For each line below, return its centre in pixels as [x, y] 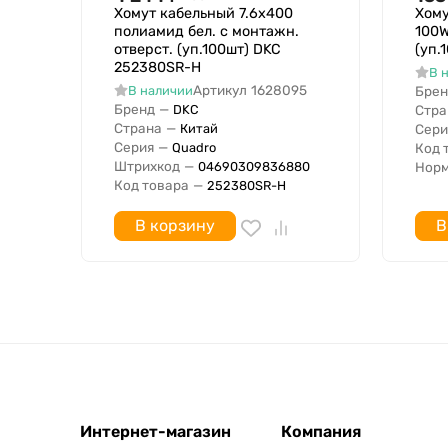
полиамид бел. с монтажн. [206, 32]
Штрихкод [147, 166]
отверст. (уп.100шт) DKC [197, 50]
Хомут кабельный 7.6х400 [203, 14]
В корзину [175, 226]
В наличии [160, 91]
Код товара [151, 185]
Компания [321, 432]
